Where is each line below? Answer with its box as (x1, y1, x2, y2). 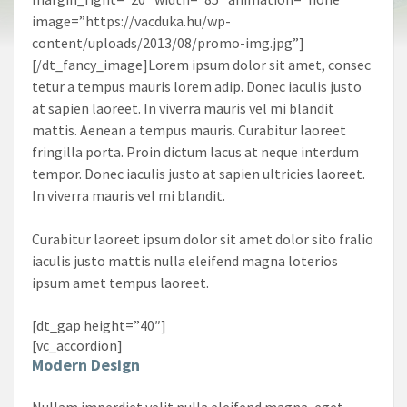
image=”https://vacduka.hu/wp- (32, 11, 231, 30)
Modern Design (32, 353, 140, 375)
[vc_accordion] (32, 335, 123, 354)
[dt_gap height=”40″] (32, 315, 166, 334)
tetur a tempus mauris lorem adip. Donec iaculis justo (32, 76, 362, 95)
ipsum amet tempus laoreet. (32, 273, 209, 292)
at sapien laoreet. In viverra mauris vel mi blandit (32, 98, 334, 117)
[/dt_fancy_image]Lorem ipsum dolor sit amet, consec (32, 55, 371, 74)
